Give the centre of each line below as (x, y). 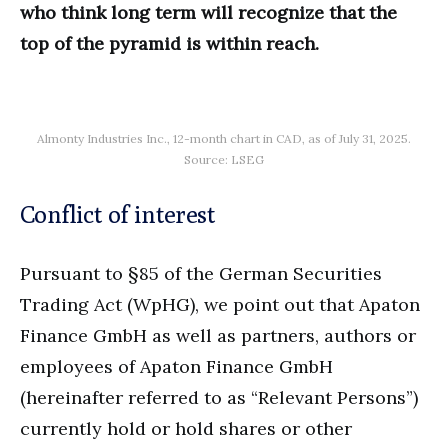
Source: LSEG (224, 159)
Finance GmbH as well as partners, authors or (218, 335)
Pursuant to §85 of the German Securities (201, 273)
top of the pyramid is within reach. (169, 43)
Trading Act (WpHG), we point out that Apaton (220, 304)
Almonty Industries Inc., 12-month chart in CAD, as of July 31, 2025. (224, 138)
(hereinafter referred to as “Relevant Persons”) (219, 397)
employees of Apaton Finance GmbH (176, 366)
